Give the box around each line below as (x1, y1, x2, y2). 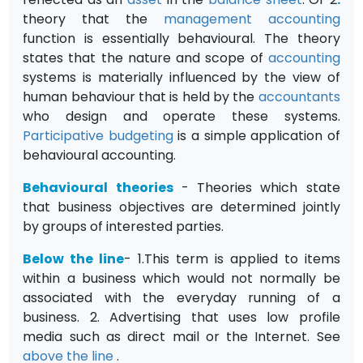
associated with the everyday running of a (23, 288, 340, 307)
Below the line (23, 249, 125, 268)
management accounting (163, 9, 340, 28)
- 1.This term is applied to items (124, 249, 340, 268)
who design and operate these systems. (23, 106, 340, 126)
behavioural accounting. (23, 145, 177, 164)
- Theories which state (173, 177, 340, 197)
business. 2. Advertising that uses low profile (23, 307, 340, 327)
